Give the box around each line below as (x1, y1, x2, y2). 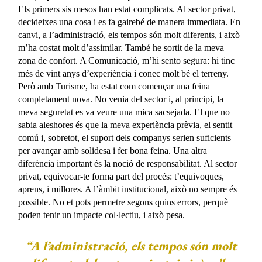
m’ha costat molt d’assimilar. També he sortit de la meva (18, 43, 225, 53)
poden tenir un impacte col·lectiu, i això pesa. (18, 210, 185, 220)
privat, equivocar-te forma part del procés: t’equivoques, (18, 171, 225, 182)
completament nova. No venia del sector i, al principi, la (18, 94, 224, 105)
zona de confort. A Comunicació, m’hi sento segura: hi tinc (18, 56, 235, 66)
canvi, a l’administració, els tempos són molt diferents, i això (18, 30, 240, 40)
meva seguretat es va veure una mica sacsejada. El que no (18, 107, 230, 118)
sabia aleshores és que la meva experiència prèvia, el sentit (18, 120, 233, 130)
